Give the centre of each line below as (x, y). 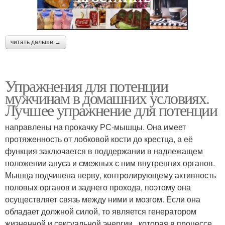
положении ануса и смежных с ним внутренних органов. (110, 163)
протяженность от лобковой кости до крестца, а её (99, 139)
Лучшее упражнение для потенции (111, 110)
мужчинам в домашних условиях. (107, 98)
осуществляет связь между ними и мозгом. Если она (103, 199)
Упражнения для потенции (87, 86)
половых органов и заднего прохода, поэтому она (98, 187)
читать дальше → (36, 42)
